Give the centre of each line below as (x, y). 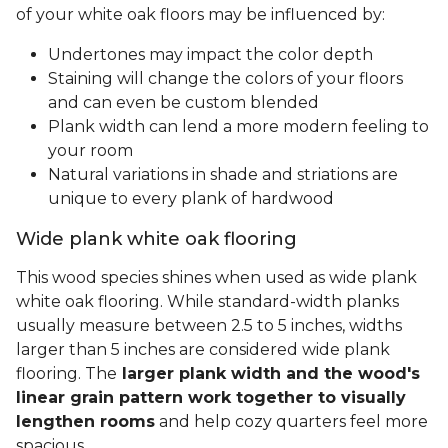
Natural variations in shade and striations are (223, 175)
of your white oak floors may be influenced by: (200, 15)
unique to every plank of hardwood (193, 199)
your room (90, 151)
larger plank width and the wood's (268, 374)
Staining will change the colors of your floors (225, 79)
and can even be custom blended (183, 103)
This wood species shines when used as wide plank (216, 278)
